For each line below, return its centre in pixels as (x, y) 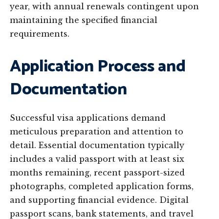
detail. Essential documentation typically (97, 145)
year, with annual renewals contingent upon (104, 6)
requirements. (40, 34)
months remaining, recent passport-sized (97, 173)
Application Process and (98, 67)
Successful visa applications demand (88, 118)
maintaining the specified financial (84, 20)
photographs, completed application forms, (102, 186)
